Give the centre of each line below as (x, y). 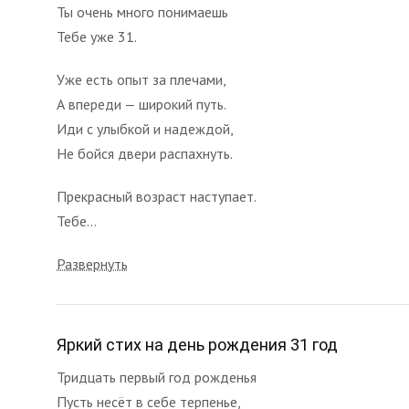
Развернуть (92, 264)
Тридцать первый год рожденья (157, 377)
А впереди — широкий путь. (142, 104)
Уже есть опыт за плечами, (142, 79)
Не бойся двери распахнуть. (145, 153)
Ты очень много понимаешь (142, 12)
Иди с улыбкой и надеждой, (145, 129)
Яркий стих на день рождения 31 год (197, 345)
